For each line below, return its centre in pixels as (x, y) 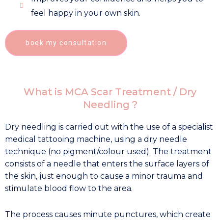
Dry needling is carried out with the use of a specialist (109, 127)
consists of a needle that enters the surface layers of (107, 164)
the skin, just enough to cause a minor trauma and (104, 176)
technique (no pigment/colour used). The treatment (108, 151)
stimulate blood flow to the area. (69, 188)
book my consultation (66, 42)
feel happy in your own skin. (85, 13)
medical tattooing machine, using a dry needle (96, 139)
